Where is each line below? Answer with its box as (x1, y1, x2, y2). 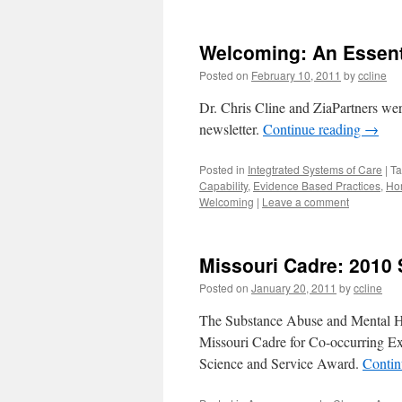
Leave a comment (262, 194, 349, 209)
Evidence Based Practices (253, 178, 380, 193)
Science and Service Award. (199, 354, 363, 372)
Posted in (199, 162, 245, 177)
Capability (199, 178, 248, 193)
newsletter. (199, 119, 263, 138)
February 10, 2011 (251, 67, 341, 83)
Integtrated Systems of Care (248, 162, 382, 177)
